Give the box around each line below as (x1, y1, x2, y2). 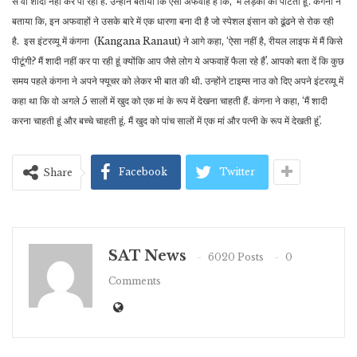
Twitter (219, 166, 255, 178)
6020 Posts (208, 250, 264, 263)
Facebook (119, 166, 167, 178)
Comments (108, 274, 161, 287)
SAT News (108, 247, 186, 265)
